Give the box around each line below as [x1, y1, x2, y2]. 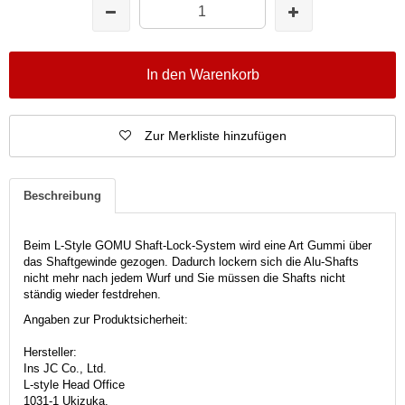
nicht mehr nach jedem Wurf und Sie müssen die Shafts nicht [24, 270, 345, 285]
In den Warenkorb [146, 66, 259, 82]
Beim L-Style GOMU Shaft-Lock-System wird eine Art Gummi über [24, 238, 372, 252]
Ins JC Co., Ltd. [24, 361, 107, 375]
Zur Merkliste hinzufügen [144, 127, 287, 143]
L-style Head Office [24, 377, 125, 391]
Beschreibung [24, 188, 101, 202]
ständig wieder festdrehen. [24, 287, 165, 301]
